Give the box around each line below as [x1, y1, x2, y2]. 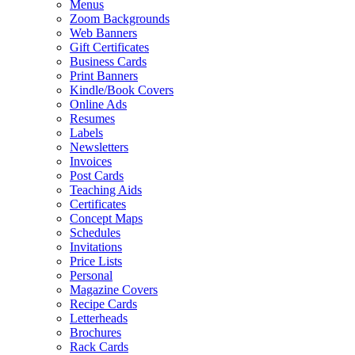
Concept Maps [70, 212, 143, 226]
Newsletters [70, 140, 128, 155]
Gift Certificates [70, 40, 149, 55]
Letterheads [70, 311, 128, 326]
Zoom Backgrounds [70, 12, 170, 26]
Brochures [70, 326, 121, 340]
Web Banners [70, 26, 137, 40]
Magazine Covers [70, 283, 158, 297]
